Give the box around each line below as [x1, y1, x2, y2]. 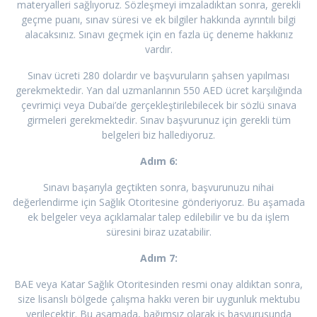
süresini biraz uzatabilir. [105, 225, 212, 239]
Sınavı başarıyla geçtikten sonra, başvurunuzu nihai [43, 180, 274, 195]
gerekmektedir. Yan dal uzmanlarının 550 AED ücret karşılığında [15, 83, 302, 98]
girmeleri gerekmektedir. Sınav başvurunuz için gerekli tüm [26, 113, 291, 127]
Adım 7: [139, 251, 178, 265]
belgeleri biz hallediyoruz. [102, 128, 215, 142]
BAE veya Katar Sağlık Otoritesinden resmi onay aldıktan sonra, [14, 277, 303, 292]
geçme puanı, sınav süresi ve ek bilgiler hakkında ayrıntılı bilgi [21, 13, 296, 27]
